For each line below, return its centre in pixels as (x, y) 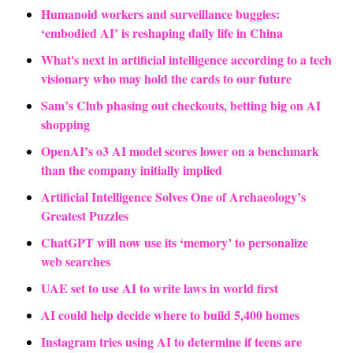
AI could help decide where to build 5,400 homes (170, 315)
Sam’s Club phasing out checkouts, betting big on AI (181, 106)
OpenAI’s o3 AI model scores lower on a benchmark (180, 151)
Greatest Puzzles (85, 216)
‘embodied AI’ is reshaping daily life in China (162, 33)
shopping (65, 124)
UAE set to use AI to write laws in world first (160, 288)
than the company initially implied (132, 170)
